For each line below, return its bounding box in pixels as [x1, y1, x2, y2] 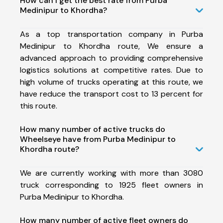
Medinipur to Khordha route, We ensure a [20, 40, 203, 51]
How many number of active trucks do [20, 123, 165, 134]
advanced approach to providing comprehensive [20, 52, 203, 63]
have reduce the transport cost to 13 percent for [20, 88, 203, 99]
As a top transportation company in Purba [20, 28, 203, 39]
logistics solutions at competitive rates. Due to [20, 64, 203, 75]
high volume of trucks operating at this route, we [20, 76, 203, 87]
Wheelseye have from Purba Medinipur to [20, 133, 176, 144]
